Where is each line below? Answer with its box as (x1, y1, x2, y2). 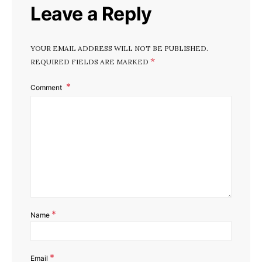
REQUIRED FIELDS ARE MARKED (30, 57, 150, 66)
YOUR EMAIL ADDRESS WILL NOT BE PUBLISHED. (30, 43, 208, 53)
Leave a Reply (30, 2, 152, 25)
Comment (30, 82, 64, 92)
